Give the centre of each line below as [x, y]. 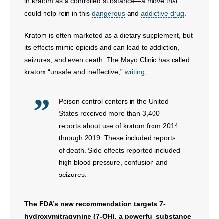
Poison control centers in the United [114, 101]
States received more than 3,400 [109, 113]
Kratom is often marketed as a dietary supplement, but [109, 35]
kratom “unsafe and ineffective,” [75, 72]
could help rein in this [58, 13]
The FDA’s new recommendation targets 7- [95, 204]
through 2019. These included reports [117, 138]
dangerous [109, 13]
